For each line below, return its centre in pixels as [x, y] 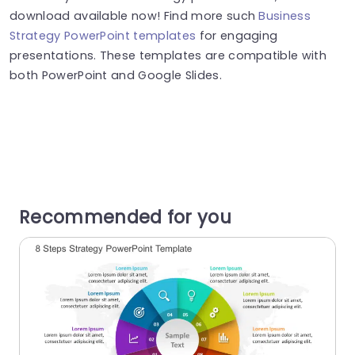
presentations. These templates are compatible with [168, 55]
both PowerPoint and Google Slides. [116, 75]
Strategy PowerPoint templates [103, 35]
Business [285, 15]
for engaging [237, 35]
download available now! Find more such [134, 15]
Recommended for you [126, 217]
